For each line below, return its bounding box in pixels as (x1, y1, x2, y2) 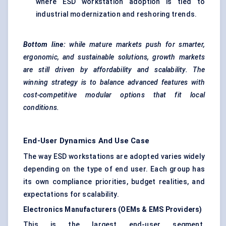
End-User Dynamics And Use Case (23, 136, 149, 146)
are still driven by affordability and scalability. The (23, 66, 205, 74)
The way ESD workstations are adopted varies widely (23, 152, 205, 161)
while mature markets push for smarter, (65, 40, 205, 49)
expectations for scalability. (23, 190, 119, 199)
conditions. (23, 103, 60, 112)
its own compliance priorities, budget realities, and (23, 178, 205, 186)
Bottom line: (23, 40, 66, 49)
